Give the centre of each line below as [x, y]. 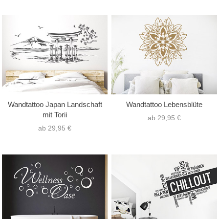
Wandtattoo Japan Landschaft [55, 105]
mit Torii [55, 115]
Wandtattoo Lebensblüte [164, 105]
